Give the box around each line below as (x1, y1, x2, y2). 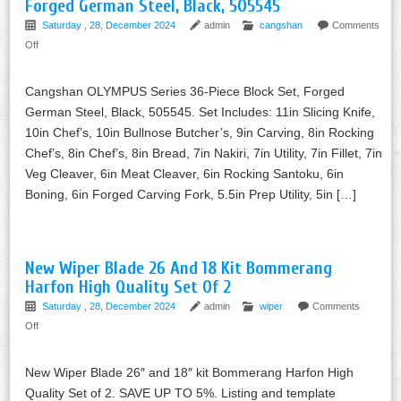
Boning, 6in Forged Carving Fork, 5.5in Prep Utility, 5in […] (25, 186, 357, 201)
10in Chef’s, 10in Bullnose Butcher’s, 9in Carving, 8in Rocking (25, 124, 375, 140)
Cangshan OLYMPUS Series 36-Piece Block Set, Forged (25, 83, 346, 98)
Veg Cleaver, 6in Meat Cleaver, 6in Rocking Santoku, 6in (25, 166, 345, 181)
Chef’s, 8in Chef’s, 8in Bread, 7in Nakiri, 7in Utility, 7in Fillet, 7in (25, 145, 383, 160)
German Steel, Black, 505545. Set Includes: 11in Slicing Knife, (25, 104, 376, 119)
